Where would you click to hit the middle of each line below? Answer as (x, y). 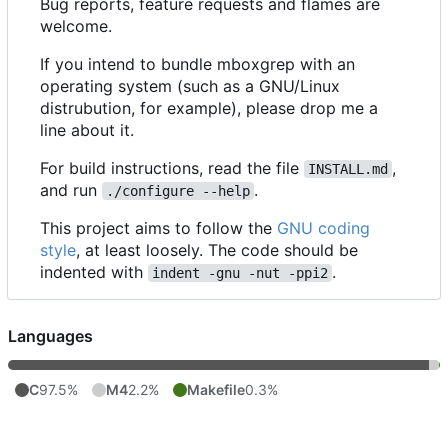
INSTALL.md (348, 169)
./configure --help (178, 191)
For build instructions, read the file (172, 168)
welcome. (76, 26)
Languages (50, 336)
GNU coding (323, 228)
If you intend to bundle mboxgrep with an (197, 64)
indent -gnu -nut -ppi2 (240, 273)
